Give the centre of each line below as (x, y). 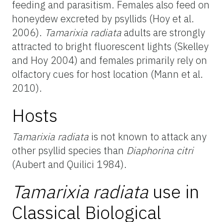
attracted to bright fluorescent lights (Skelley (110, 46)
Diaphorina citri (160, 150)
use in (174, 191)
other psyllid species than (69, 150)
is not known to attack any (148, 136)
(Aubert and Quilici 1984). (69, 164)
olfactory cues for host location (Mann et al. (108, 74)
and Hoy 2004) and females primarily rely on (110, 60)
